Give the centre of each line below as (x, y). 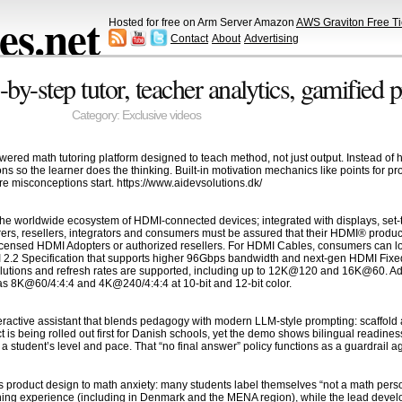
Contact (189, 38)
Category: (96, 116)
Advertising (271, 38)
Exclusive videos (161, 116)
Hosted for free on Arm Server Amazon (202, 22)
